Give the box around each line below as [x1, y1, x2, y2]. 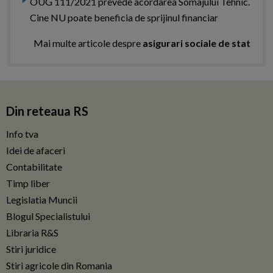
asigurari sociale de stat [143, 37, 250, 49]
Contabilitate [6, 161, 62, 173]
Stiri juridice [6, 243, 56, 255]
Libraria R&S [6, 227, 58, 239]
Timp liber [6, 177, 50, 190]
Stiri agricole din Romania [6, 260, 112, 272]
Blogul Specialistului [6, 210, 90, 222]
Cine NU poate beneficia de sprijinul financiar [30, 12, 218, 24]
